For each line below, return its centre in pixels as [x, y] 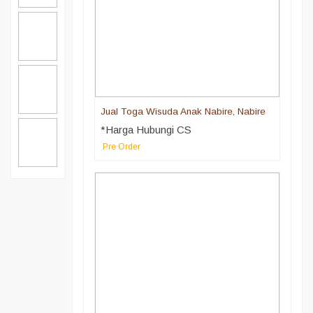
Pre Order [121, 147]
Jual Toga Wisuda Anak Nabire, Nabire [183, 112]
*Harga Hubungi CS [146, 130]
